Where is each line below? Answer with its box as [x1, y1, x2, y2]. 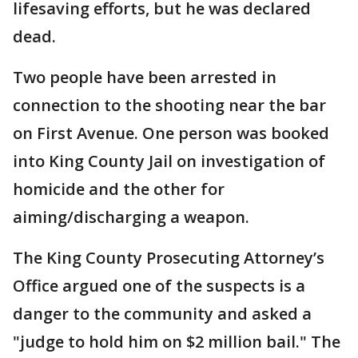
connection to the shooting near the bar [13, 94, 326, 116]
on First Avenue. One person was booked [13, 122, 329, 144]
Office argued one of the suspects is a [13, 275, 305, 296]
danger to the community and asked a [13, 303, 312, 324]
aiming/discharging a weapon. [13, 206, 253, 228]
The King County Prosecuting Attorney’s [13, 247, 324, 268]
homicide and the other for [13, 178, 225, 200]
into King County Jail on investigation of [13, 150, 325, 172]
